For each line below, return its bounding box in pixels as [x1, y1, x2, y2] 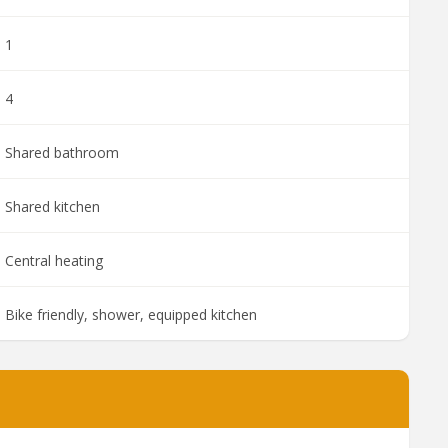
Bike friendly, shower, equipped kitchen [5, 305, 257, 324]
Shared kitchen [5, 197, 100, 216]
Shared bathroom [5, 143, 119, 162]
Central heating [5, 251, 103, 270]
